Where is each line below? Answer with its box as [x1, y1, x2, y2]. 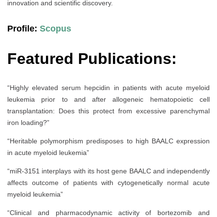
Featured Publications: [7, 50, 177, 68]
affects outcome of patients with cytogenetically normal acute [7, 178, 210, 186]
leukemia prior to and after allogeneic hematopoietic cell [7, 95, 210, 103]
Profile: [7, 24, 40, 34]
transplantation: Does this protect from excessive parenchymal [7, 107, 210, 115]
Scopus [40, 24, 71, 34]
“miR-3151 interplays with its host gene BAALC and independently [7, 167, 210, 175]
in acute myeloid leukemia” [7, 148, 89, 156]
